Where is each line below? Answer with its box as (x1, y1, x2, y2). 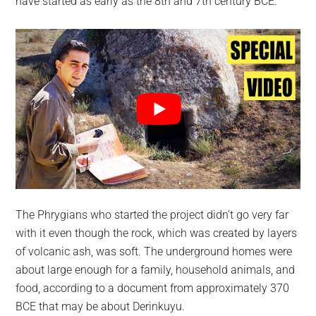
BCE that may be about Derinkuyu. (16, 299, 186, 313)
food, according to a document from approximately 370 (16, 281, 290, 295)
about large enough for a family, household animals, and (16, 262, 296, 276)
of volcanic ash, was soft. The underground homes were (16, 244, 293, 258)
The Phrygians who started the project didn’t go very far (16, 207, 289, 221)
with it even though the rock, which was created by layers (16, 226, 298, 240)
